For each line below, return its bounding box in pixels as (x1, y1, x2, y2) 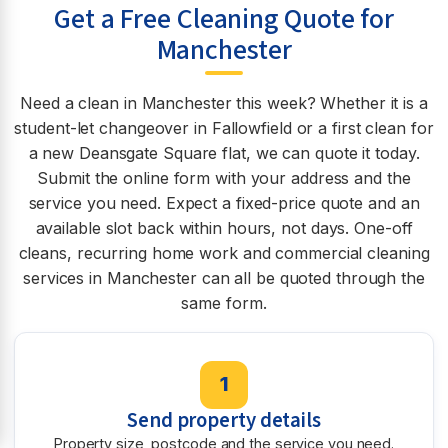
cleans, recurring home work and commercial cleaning (18, 243, 430, 263)
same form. (181, 293, 267, 313)
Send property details (127, 405, 321, 435)
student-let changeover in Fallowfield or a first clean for (14, 118, 434, 138)
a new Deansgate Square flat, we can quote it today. (28, 143, 420, 163)
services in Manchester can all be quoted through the (23, 268, 425, 288)
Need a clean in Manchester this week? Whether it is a (20, 93, 428, 113)
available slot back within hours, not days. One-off (35, 218, 413, 238)
